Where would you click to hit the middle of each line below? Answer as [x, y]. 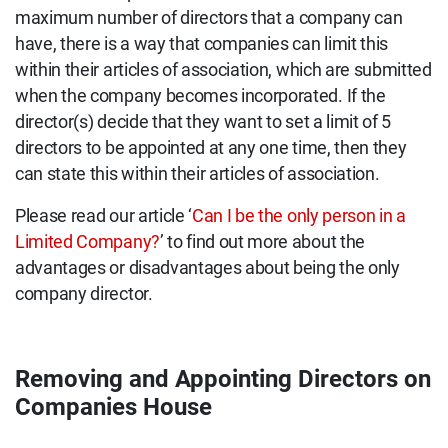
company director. [84, 293]
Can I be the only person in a [299, 215]
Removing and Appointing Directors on [223, 378]
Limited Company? [87, 241]
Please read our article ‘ [103, 215]
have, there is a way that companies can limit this [201, 43]
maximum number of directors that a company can [209, 17]
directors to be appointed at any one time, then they [211, 147]
